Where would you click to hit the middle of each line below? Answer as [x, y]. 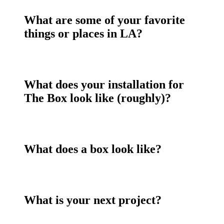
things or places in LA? [83, 34]
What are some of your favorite [104, 20]
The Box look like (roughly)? [97, 98]
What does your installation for [104, 85]
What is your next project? [93, 200]
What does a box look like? [93, 149]
